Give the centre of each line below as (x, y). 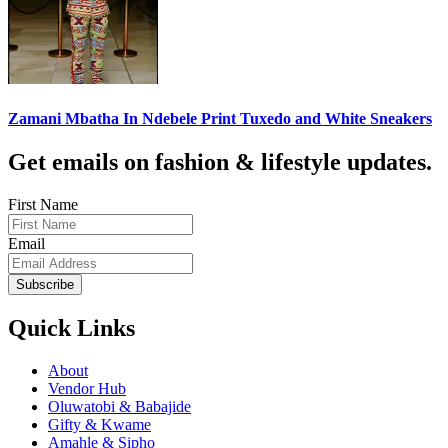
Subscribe (45, 284)
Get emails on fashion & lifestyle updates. (220, 161)
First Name (43, 204)
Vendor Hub (87, 388)
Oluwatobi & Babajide (119, 406)
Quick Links (71, 327)
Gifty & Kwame (99, 424)
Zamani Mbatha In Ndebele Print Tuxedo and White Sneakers (220, 118)
